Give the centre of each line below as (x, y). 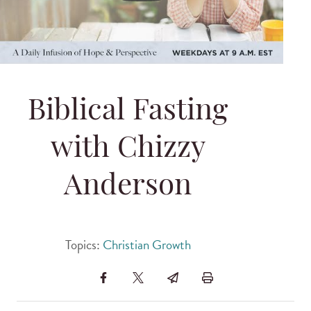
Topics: (84, 244)
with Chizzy (128, 149)
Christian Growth (146, 244)
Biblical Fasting (128, 112)
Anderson (128, 187)
